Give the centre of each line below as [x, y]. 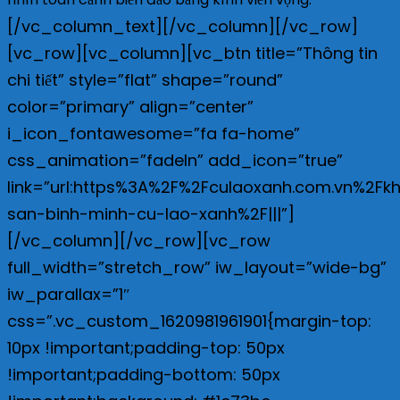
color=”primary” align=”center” [130, 106]
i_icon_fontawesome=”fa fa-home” [154, 133]
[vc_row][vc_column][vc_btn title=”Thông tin [192, 53]
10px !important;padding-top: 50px [146, 347]
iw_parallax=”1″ [69, 294]
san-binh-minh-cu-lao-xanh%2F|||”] [151, 213]
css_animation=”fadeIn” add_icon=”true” [175, 160]
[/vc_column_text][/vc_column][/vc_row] [183, 26]
